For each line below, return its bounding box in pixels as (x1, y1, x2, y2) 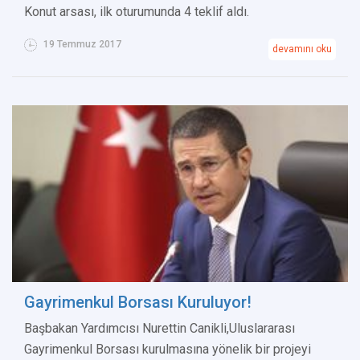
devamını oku (272, 43, 332, 55)
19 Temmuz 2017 (41, 39, 121, 51)
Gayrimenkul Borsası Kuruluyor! (24, 292, 252, 313)
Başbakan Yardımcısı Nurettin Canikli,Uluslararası (24, 321, 295, 337)
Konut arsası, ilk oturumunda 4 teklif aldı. (24, 4, 249, 20)
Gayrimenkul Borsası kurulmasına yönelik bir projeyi (24, 342, 311, 358)
